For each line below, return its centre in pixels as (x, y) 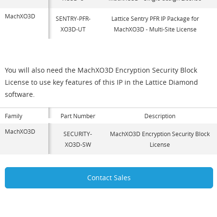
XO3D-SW (78, 144)
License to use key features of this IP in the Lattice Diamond (101, 82)
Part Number (78, 116)
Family (14, 116)
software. (20, 94)
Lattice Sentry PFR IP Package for (155, 18)
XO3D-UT (73, 29)
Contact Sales (109, 177)
